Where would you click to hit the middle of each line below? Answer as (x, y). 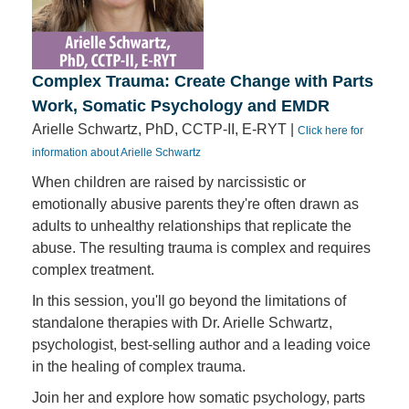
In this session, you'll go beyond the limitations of (189, 301)
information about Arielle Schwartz (116, 152)
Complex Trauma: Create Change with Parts (203, 81)
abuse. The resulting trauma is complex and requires (201, 248)
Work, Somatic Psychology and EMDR (181, 106)
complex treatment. (93, 270)
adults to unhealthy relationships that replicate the (192, 226)
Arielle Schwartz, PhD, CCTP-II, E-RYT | (165, 129)
